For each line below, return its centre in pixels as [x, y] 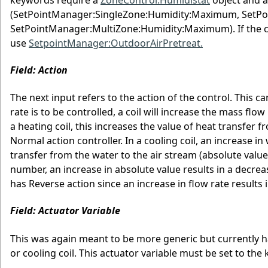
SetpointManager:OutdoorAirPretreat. [116, 43]
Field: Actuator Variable [65, 211]
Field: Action [39, 70]
